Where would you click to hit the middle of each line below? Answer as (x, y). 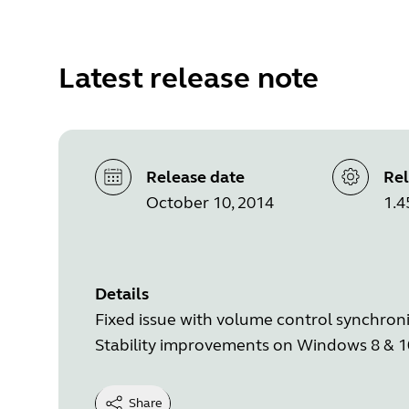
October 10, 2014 (210, 202)
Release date (195, 177)
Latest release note (189, 78)
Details (122, 294)
